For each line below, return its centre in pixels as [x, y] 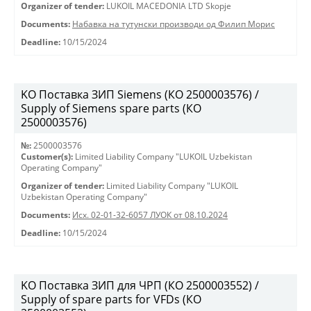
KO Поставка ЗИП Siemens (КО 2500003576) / [140, 94]
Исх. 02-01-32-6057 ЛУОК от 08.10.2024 [150, 215]
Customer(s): [47, 157]
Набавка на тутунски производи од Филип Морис [174, 24]
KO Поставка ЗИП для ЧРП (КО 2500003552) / [140, 285]
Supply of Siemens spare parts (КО [111, 108]
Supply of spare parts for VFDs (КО [111, 299]
